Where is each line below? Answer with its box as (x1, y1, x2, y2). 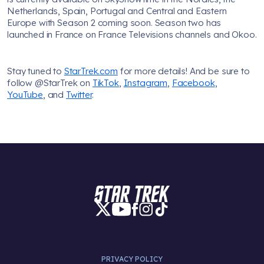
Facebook (171, 77, 215, 88)
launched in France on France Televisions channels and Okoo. (7, 28, 257, 40)
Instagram (123, 77, 168, 88)
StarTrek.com (64, 65, 118, 77)
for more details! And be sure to (117, 65, 250, 77)
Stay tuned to (7, 65, 64, 77)
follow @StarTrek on (7, 77, 93, 88)
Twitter (65, 88, 92, 100)
